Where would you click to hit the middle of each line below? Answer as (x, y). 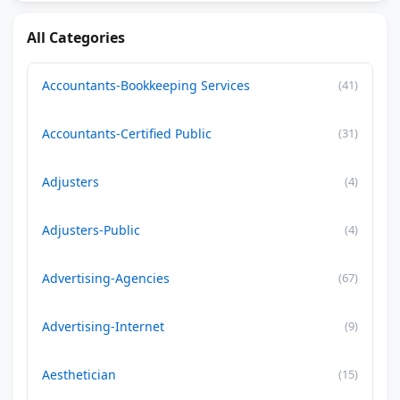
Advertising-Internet (103, 326)
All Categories (76, 37)
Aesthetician (79, 375)
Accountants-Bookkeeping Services (146, 85)
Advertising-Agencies (106, 278)
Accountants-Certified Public (127, 133)
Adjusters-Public (91, 230)
